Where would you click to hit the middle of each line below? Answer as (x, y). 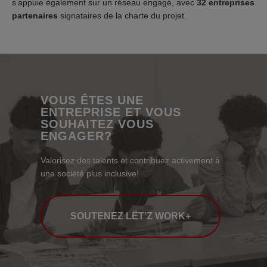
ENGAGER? (76, 136)
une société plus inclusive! (90, 173)
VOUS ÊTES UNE (92, 100)
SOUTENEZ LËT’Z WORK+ (131, 216)
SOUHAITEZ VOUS (97, 124)
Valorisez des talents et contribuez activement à (130, 160)
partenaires (35, 16)
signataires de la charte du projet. (122, 16)
